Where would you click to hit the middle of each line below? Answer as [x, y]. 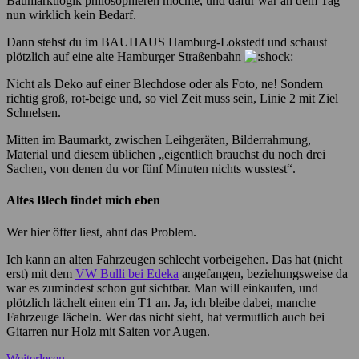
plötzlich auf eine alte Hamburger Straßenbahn [125, 56]
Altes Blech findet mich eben [83, 200]
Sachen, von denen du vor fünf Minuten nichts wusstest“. [151, 169]
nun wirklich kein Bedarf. [71, 15]
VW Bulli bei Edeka [127, 273]
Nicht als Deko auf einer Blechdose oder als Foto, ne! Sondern [165, 84]
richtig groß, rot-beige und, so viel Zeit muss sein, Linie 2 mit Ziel [172, 98]
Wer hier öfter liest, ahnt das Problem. [101, 232]
